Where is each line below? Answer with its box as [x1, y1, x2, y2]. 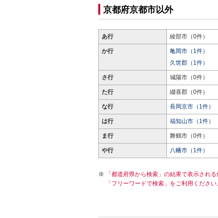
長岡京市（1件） [170, 103, 214, 110]
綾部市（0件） [170, 33, 208, 40]
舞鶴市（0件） [170, 132, 208, 139]
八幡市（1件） [170, 147, 208, 154]
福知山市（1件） [170, 118, 214, 125]
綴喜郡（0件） [170, 89, 208, 95]
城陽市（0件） [170, 74, 208, 81]
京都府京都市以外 [103, 5, 173, 15]
